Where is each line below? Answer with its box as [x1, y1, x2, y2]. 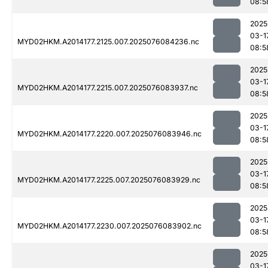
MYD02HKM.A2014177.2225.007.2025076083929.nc [17, 175, 200, 185]
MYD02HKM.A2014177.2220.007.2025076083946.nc [17, 129, 202, 139]
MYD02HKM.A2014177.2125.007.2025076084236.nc [17, 37, 199, 47]
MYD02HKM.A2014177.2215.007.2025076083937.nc [17, 83, 198, 93]
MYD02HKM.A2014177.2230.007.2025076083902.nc [17, 221, 202, 231]
